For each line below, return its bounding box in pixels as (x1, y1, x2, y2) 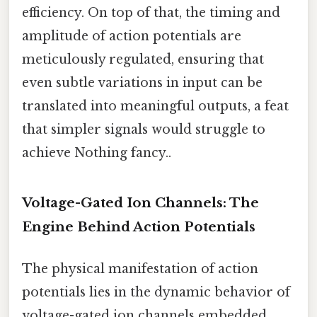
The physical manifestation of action (22, 260, 258, 277)
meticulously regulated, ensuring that (22, 51, 264, 67)
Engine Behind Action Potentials (22, 218, 255, 235)
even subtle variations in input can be (22, 74, 263, 91)
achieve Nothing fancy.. (22, 144, 171, 161)
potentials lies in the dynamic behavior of (22, 284, 290, 300)
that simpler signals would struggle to (22, 121, 265, 137)
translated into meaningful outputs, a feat (22, 98, 289, 114)
